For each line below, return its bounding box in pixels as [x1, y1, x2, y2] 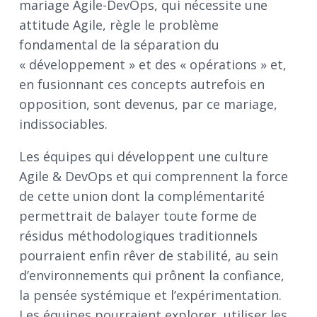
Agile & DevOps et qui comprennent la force [19, 168, 288, 185]
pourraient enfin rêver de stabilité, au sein [19, 247, 278, 265]
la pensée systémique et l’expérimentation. [19, 287, 282, 304]
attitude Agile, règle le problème [19, 16, 219, 34]
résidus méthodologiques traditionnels [19, 227, 258, 245]
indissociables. [19, 115, 108, 133]
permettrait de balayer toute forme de [19, 207, 257, 225]
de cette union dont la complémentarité [19, 188, 265, 205]
